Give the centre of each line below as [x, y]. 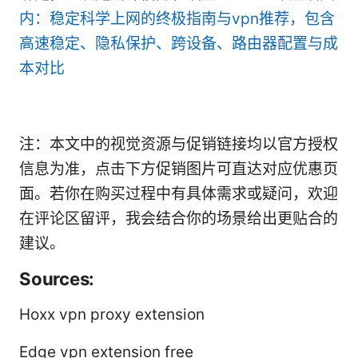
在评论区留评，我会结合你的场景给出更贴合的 [179, 218]
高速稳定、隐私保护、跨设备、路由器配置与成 [179, 43]
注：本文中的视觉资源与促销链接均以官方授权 [179, 144]
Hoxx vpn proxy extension [112, 314]
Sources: [57, 278]
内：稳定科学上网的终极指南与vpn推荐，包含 [177, 18]
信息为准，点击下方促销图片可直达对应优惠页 [179, 169]
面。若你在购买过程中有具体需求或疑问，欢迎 [179, 193]
